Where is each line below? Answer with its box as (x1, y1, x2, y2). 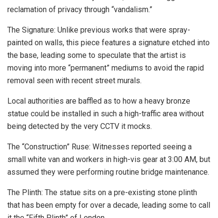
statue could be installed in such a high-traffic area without (7, 109, 204, 118)
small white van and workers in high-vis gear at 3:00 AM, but (7, 154, 210, 164)
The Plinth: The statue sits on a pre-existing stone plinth (7, 187, 197, 197)
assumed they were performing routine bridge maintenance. (7, 167, 209, 177)
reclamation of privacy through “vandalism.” (7, 4, 152, 14)
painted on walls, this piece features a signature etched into (7, 37, 210, 47)
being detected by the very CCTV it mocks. (7, 121, 152, 131)
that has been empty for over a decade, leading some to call (7, 200, 210, 210)
